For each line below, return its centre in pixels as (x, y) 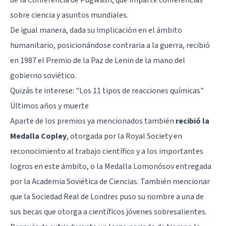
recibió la (192, 121)
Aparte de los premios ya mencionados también (93, 121)
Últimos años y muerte (49, 106)
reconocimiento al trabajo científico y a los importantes (107, 151)
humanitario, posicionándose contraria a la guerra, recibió (110, 45)
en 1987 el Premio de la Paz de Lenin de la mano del (98, 60)
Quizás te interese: (43, 91)
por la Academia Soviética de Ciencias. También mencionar (110, 181)
